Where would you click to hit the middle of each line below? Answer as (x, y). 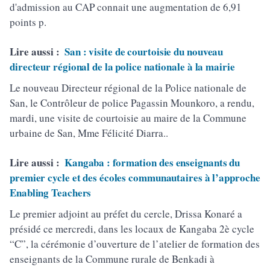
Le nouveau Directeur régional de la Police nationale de (128, 87)
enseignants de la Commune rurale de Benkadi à (112, 259)
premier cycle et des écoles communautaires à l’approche (135, 177)
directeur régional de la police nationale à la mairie (122, 66)
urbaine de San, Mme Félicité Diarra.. (89, 133)
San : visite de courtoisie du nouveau (144, 51)
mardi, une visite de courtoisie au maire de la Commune (128, 118)
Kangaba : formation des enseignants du (152, 162)
